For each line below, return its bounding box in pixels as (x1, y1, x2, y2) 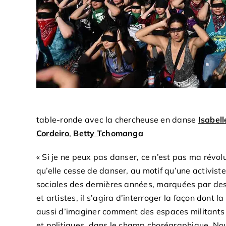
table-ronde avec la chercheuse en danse (36, 114, 198, 125)
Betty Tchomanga (73, 128, 143, 138)
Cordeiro (36, 128, 69, 138)
